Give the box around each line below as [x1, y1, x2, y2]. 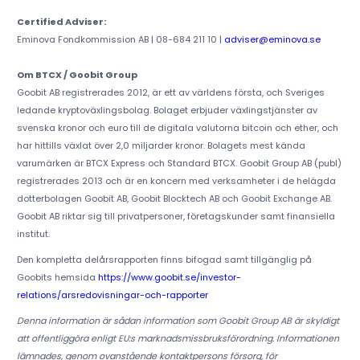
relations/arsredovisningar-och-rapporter [16, 288, 208, 302]
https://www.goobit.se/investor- [97, 271, 241, 284]
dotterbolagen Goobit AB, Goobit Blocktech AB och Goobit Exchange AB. [16, 192, 332, 206]
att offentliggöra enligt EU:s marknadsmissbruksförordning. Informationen [16, 332, 339, 346]
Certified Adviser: [16, 15, 106, 29]
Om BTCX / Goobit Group [16, 68, 137, 82]
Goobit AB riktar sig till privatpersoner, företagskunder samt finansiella [16, 210, 335, 223]
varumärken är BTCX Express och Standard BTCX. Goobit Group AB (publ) [16, 157, 342, 170]
